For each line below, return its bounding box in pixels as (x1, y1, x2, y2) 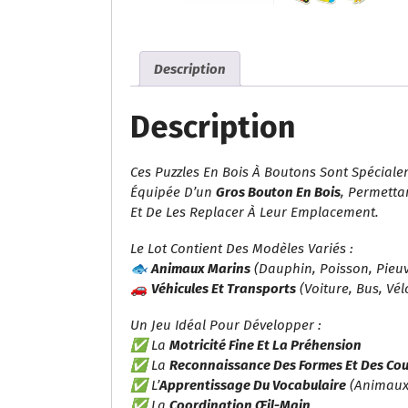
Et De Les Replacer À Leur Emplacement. (130, 203, 379, 220)
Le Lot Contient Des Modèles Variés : (130, 240, 353, 257)
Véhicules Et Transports (151, 280, 296, 297)
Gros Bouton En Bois (216, 183, 341, 200)
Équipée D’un (130, 183, 216, 200)
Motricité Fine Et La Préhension (169, 336, 362, 353)
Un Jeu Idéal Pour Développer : (130, 316, 321, 333)
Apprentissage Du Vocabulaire (159, 376, 346, 393)
